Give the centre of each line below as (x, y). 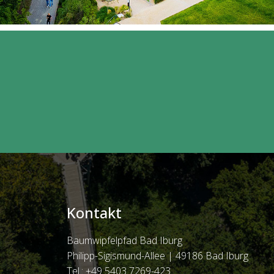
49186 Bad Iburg (212, 256)
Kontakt (94, 213)
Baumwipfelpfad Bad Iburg (124, 240)
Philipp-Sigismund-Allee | (121, 256)
